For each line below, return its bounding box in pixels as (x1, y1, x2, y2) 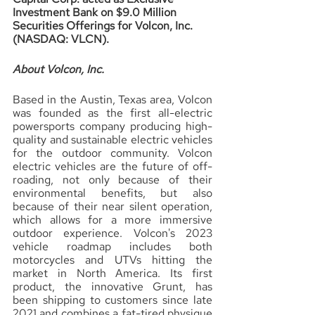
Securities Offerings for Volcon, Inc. (13, 18, 195, 33)
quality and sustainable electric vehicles (13, 132, 212, 147)
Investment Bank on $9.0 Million (13, 5, 179, 20)
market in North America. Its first (13, 266, 212, 281)
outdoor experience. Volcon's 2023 (13, 226, 212, 240)
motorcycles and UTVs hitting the (13, 252, 212, 267)
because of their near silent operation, (13, 199, 212, 214)
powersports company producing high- (13, 119, 212, 134)
